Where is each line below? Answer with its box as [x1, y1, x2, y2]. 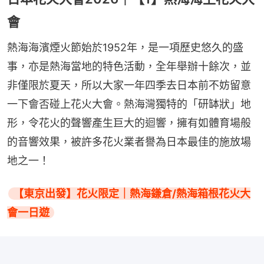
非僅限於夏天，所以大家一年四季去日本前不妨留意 [7, 79, 251, 92]
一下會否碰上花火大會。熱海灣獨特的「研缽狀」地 [7, 98, 251, 111]
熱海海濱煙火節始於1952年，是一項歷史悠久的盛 [7, 41, 243, 54]
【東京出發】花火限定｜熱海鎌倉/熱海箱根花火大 [13, 187, 250, 200]
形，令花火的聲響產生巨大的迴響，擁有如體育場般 [7, 117, 251, 130]
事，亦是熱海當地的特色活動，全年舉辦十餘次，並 [7, 60, 251, 73]
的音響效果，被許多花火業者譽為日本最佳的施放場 [7, 136, 251, 148]
